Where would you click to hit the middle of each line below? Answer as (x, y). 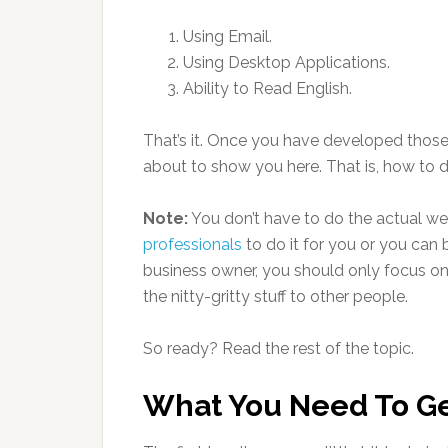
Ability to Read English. (267, 88)
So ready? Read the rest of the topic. (278, 348)
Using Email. (227, 36)
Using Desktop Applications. (286, 62)
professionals (192, 244)
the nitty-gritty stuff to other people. (275, 296)
